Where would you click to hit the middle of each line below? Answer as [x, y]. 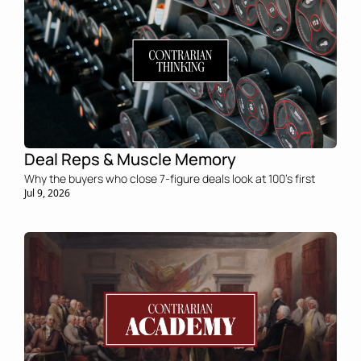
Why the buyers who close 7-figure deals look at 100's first [170, 178]
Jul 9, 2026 [47, 193]
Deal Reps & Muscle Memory [130, 159]
